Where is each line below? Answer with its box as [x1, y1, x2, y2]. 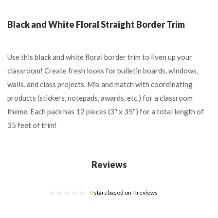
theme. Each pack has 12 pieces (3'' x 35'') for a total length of [7, 107, 204, 116]
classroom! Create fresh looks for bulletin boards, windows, [7, 66, 198, 75]
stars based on [93, 189, 132, 197]
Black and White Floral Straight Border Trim [7, 19, 185, 30]
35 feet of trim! [7, 121, 57, 130]
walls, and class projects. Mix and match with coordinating [7, 80, 193, 89]
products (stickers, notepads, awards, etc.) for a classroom [7, 93, 193, 103]
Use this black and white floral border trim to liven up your [7, 53, 192, 62]
